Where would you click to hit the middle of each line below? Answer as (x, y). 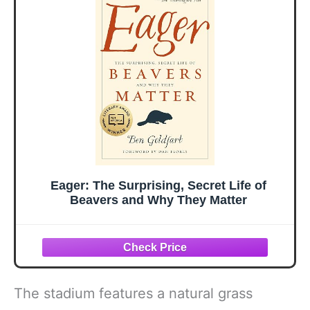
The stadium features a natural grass (133, 294)
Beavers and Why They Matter (158, 200)
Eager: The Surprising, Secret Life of (158, 185)
